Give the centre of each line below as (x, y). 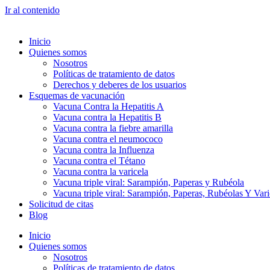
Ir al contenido (32, 10)
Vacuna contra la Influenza (104, 150)
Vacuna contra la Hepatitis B (107, 117)
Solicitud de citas (61, 204)
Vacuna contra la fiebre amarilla (113, 128)
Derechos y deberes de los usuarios (120, 85)
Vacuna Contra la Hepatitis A (108, 106)
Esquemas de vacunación (77, 96)
